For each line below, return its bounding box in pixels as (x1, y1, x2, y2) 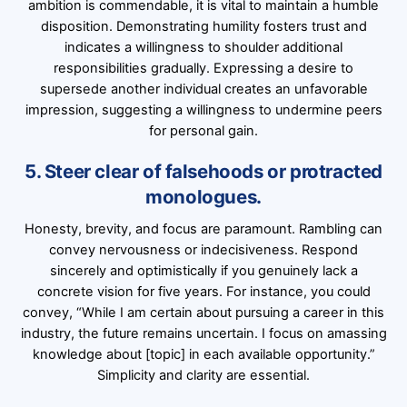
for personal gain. (149, 123, 258, 140)
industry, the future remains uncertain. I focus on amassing (20, 325, 387, 342)
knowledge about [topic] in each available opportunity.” (32, 346, 375, 363)
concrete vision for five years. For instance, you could (36, 283, 371, 301)
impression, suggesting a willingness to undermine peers (25, 102, 382, 119)
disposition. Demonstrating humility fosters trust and (40, 18, 367, 35)
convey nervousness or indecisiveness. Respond (49, 242, 358, 259)
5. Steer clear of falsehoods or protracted (25, 160, 382, 184)
